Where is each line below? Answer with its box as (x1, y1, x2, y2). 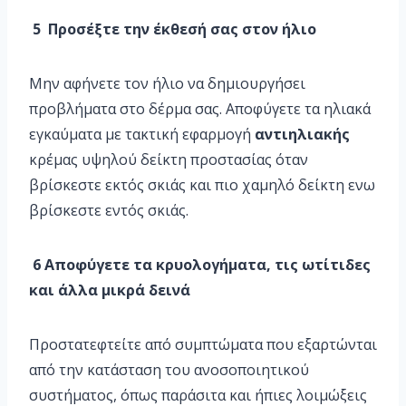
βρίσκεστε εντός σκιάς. (29, 200, 188, 221)
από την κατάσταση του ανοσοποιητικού (29, 360, 309, 381)
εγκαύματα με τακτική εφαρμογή (29, 124, 255, 145)
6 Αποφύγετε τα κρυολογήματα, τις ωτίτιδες (29, 255, 371, 275)
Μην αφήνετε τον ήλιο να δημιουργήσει (29, 73, 305, 94)
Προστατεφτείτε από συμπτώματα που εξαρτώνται (29, 334, 377, 355)
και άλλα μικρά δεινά (29, 280, 190, 301)
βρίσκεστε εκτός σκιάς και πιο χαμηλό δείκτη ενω (29, 175, 375, 196)
